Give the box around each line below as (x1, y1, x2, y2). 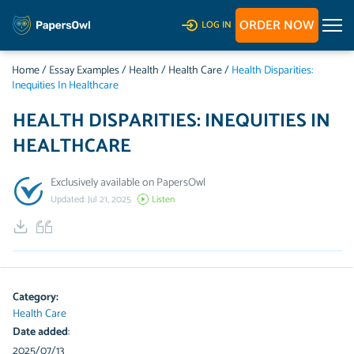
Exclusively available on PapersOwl (51, 173, 205, 192)
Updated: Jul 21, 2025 (51, 192, 131, 208)
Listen (152, 192, 175, 208)
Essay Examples (49, 62, 119, 80)
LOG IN (201, 17, 232, 32)
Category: (13, 288, 58, 307)
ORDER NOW (239, 15, 314, 36)
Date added (13, 323, 68, 341)
